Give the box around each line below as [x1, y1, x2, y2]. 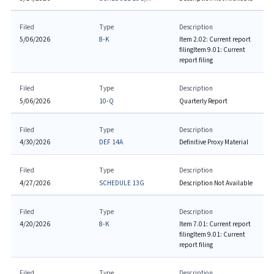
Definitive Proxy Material [179, 138, 248, 147]
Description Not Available [179, 178, 253, 188]
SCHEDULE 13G [99, 178, 145, 188]
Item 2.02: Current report [179, 35, 251, 44]
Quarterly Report [179, 96, 228, 106]
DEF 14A [99, 138, 124, 147]
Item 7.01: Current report [179, 220, 251, 229]
